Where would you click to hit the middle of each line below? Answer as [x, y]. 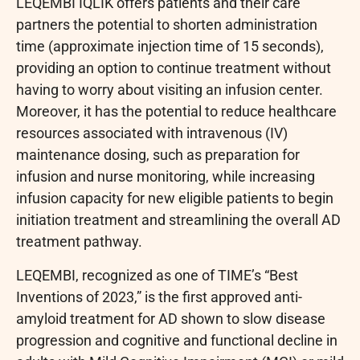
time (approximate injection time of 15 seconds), [170, 47]
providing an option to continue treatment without [174, 68]
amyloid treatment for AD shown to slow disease [171, 318]
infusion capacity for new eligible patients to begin [175, 198]
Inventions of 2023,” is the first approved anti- [159, 297]
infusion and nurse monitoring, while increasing [166, 177]
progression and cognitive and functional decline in [177, 340]
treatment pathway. [79, 242]
